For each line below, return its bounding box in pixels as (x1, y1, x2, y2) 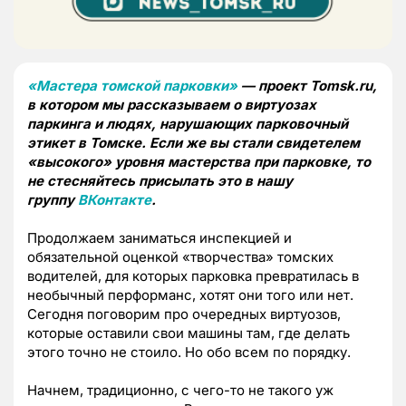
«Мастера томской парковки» (27, 76, 241, 94)
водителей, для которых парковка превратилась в (27, 266, 359, 285)
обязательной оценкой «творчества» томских (27, 247, 333, 266)
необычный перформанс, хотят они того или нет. (27, 285, 353, 304)
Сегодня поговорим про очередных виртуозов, (27, 304, 341, 323)
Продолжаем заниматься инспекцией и (27, 228, 292, 246)
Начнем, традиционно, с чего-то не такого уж (27, 381, 333, 399)
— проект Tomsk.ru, (241, 76, 377, 94)
